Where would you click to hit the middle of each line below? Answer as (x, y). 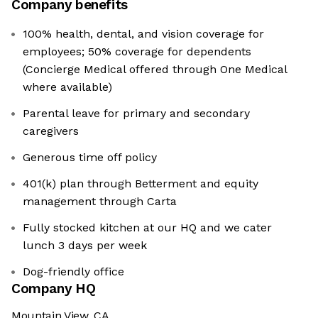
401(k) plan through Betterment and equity (141, 184)
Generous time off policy (90, 158)
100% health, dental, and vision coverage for (143, 34)
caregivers (51, 131)
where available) (67, 87)
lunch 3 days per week (85, 246)
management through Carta (100, 202)
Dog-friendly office (73, 272)
